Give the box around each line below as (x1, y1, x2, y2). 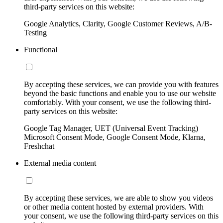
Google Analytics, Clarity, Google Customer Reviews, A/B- (24, 19, 212, 28)
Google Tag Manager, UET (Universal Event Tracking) (24, 123, 198, 132)
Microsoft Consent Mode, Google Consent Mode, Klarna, (24, 132, 206, 141)
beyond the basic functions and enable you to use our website (24, 89, 216, 98)
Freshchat (24, 141, 54, 150)
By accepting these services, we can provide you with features (24, 80, 219, 89)
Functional (24, 45, 57, 54)
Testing (24, 28, 47, 37)
